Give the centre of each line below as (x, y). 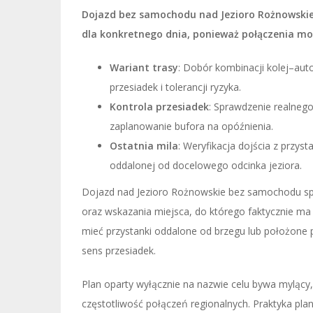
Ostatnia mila (144, 146)
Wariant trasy (144, 67)
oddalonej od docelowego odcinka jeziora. (206, 165)
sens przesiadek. (119, 250)
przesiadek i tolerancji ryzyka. (175, 87)
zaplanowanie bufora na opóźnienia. (191, 126)
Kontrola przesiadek (159, 107)
